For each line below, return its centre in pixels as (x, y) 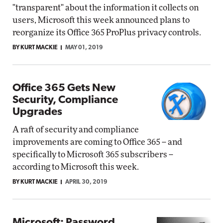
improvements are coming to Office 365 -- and (97, 142)
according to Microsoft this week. (76, 167)
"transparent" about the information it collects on (106, 8)
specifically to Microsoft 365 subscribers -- (93, 155)
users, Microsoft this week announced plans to (101, 20)
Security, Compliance (65, 100)
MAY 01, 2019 (84, 48)
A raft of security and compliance (76, 130)
